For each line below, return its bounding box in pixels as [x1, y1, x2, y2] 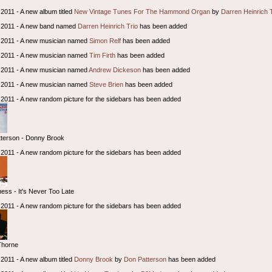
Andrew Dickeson [89, 66, 141, 73]
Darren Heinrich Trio [78, 22, 138, 30]
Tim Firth [89, 51, 116, 59]
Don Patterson [124, 255, 167, 263]
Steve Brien [89, 80, 124, 88]
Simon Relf [89, 36, 121, 44]
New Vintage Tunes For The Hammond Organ [74, 7, 211, 15]
